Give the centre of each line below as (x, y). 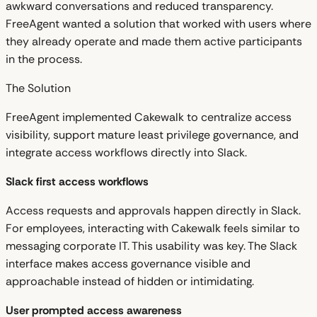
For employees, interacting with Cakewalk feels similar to (153, 228)
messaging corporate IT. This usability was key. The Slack (151, 246)
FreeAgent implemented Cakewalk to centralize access (149, 117)
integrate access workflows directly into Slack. (126, 152)
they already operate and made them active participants (154, 41)
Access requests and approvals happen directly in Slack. (153, 210)
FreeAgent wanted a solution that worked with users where (158, 23)
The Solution (38, 88)
